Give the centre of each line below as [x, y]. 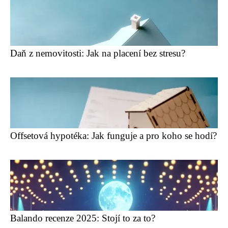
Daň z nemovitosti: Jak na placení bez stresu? [98, 53]
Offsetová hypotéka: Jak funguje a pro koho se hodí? [113, 136]
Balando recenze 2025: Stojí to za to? [83, 218]
